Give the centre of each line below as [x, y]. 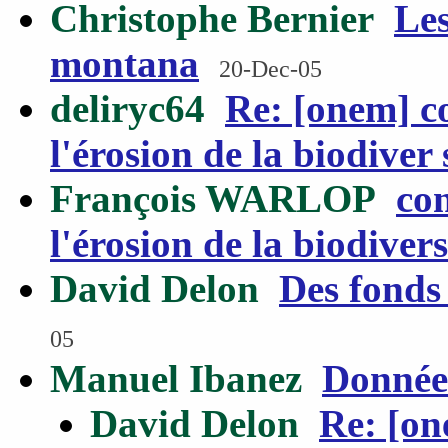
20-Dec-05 [270, 68]
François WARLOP [213, 198]
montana [124, 63]
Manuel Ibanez [176, 378]
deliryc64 [127, 108]
